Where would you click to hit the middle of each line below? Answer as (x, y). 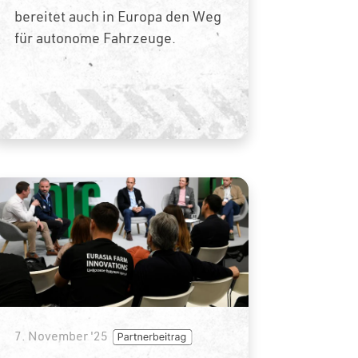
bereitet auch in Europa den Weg (117, 16)
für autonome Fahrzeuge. (95, 38)
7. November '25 (61, 335)
